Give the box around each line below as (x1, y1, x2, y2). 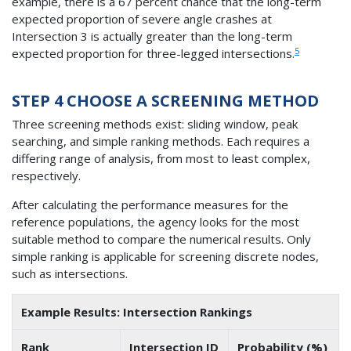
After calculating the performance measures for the (12, 196, 288, 212)
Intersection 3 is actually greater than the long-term (12, 28, 292, 45)
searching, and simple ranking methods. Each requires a (12, 132, 309, 149)
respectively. (12, 167, 81, 183)
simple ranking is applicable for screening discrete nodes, (12, 248, 319, 264)
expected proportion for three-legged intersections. (12, 45, 295, 62)
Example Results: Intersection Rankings (21, 303, 253, 320)
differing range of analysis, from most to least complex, (12, 150, 310, 166)
